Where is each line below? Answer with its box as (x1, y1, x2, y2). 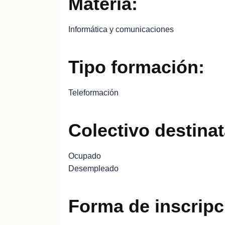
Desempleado (68, 164, 119, 173)
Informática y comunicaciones (68, 25, 174, 34)
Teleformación (68, 88, 119, 97)
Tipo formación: (68, 57, 204, 77)
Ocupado (68, 152, 101, 160)
